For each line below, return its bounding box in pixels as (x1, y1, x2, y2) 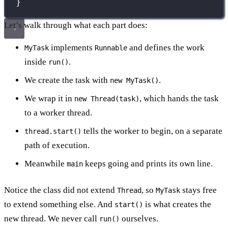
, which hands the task (139, 93, 219, 103)
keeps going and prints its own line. (83, 158, 213, 168)
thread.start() (24, 127, 81, 135)
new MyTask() (110, 76, 159, 84)
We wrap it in (24, 93, 74, 103)
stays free (180, 185, 217, 195)
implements (49, 42, 95, 52)
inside (24, 56, 48, 67)
